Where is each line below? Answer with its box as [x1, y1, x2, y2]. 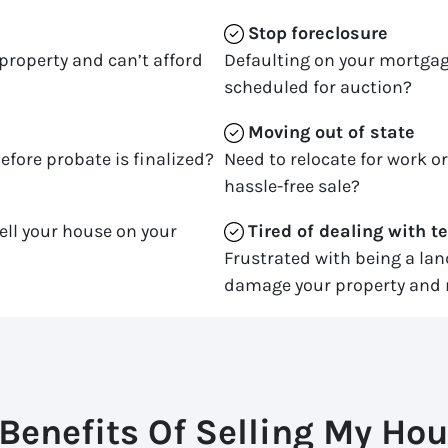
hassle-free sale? [224, 174, 360, 197]
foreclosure [291, 21, 388, 44]
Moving [248, 120, 310, 143]
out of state [315, 120, 415, 143]
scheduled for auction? [224, 75, 412, 98]
